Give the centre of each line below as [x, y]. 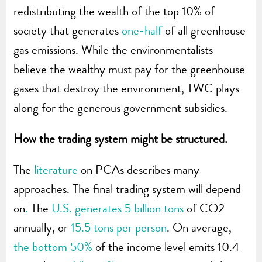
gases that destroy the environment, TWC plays [127, 89]
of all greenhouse [204, 31]
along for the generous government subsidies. [121, 108]
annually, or [42, 228]
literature [56, 170]
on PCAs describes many [139, 170]
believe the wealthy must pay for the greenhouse [130, 69]
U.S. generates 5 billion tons [118, 208]
